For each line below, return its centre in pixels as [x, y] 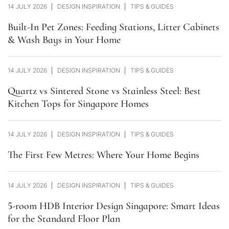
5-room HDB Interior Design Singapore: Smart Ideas [114, 206]
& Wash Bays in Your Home [64, 40]
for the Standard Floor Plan [64, 219]
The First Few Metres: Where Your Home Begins [104, 155]
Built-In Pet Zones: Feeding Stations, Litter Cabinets [113, 27]
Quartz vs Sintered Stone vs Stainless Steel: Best [104, 91]
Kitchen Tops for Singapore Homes [78, 104]
